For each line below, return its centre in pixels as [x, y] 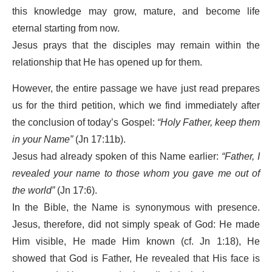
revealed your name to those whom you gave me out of [136, 173]
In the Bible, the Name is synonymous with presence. [136, 207]
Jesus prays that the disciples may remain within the [136, 45]
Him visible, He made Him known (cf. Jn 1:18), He [136, 241]
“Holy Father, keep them [208, 122]
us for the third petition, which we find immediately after [136, 105]
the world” [33, 190]
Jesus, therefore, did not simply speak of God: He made [136, 224]
